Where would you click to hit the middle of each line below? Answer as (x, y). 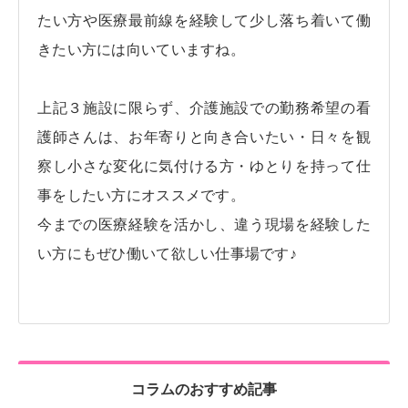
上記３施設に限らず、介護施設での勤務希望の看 (204, 108)
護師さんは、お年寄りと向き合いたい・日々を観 (204, 138)
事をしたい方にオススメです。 (141, 196)
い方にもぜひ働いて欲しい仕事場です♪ (168, 254)
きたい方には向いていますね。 (141, 50)
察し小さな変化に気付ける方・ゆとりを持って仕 (204, 167)
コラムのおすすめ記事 (204, 390)
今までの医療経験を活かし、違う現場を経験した (204, 225)
